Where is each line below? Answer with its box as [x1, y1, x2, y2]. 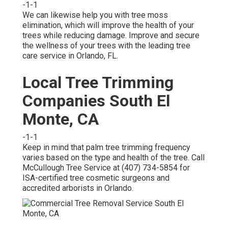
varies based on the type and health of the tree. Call [22, 152, 205, 162]
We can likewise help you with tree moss [22, 10, 168, 20]
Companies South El [22, 91, 170, 110]
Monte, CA [22, 109, 99, 129]
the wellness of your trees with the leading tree [22, 40, 190, 50]
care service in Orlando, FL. [22, 50, 118, 61]
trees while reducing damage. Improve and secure [22, 30, 199, 40]
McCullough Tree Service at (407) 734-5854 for [22, 162, 190, 173]
